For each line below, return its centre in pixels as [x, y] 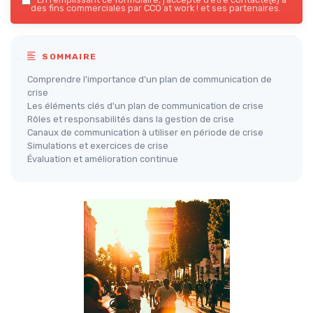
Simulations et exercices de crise [98, 145]
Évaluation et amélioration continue [103, 159]
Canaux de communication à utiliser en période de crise [145, 132]
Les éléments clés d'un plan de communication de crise [145, 105]
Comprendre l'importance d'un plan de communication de [150, 79]
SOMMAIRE [68, 56]
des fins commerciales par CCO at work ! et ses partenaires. [156, 8]
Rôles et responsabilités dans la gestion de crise [131, 119]
